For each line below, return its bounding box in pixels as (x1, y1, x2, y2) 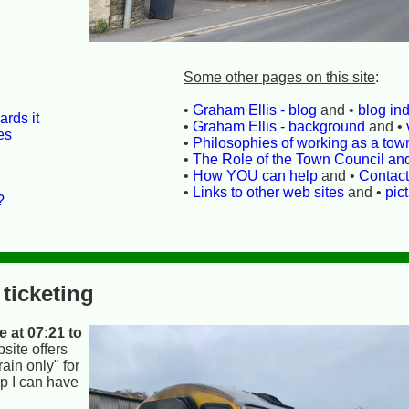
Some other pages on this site (184, 68, 376, 85)
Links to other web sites (193, 184, 345, 200)
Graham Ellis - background (193, 118, 366, 134)
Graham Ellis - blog (193, 101, 318, 118)
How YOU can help (193, 167, 319, 184)
